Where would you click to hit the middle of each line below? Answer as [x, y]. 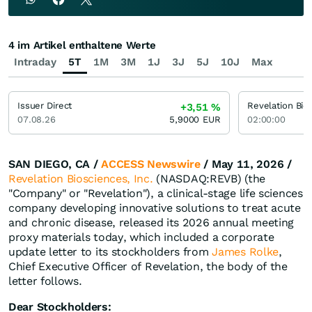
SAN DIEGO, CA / [55, 164]
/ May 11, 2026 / [246, 164]
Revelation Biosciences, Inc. [81, 179]
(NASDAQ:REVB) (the [209, 179]
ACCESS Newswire [151, 164]
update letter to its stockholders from [110, 252]
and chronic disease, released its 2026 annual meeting [151, 223]
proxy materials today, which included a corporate [141, 237]
